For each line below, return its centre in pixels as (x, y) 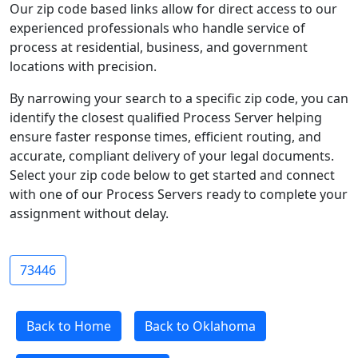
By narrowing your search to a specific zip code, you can (179, 98)
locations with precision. (83, 66)
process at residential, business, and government (159, 47)
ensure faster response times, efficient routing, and (165, 137)
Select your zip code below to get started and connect (172, 175)
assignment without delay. (89, 213)
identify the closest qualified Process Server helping (166, 117)
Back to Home (69, 326)
